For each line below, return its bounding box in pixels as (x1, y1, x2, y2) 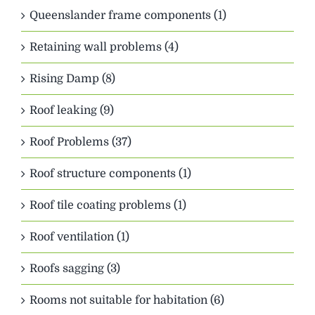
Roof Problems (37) (30, 136, 131, 149)
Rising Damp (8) (30, 72, 115, 86)
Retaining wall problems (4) (30, 41, 179, 54)
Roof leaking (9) (30, 104, 114, 117)
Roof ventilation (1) (30, 231, 129, 244)
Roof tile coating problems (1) (30, 199, 186, 212)
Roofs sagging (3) (30, 262, 120, 276)
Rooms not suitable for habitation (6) (30, 294, 224, 307)
